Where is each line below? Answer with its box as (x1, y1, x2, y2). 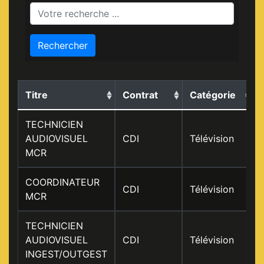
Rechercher (38, 39, 88, 51)
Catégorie (190, 89, 236, 101)
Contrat (123, 89, 158, 101)
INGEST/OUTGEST (25, 248, 107, 260)
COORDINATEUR (25, 176, 100, 188)
